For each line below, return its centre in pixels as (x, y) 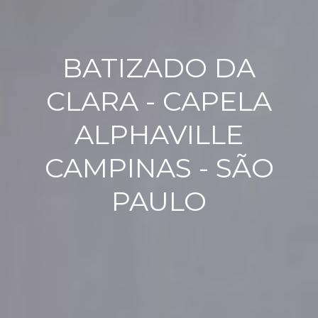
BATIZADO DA (159, 68)
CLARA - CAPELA (159, 102)
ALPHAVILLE (159, 135)
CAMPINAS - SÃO (159, 168)
